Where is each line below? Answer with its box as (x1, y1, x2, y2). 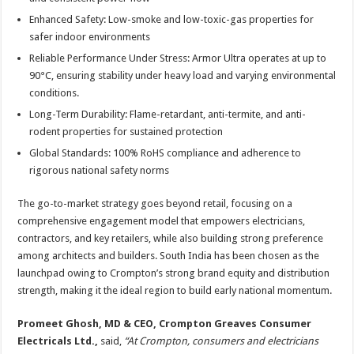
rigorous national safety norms (29, 164, 170, 176)
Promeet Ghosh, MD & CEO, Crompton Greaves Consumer (17, 318, 312, 330)
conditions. (29, 87, 80, 99)
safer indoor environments (29, 31, 151, 43)
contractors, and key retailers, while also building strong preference (17, 232, 324, 244)
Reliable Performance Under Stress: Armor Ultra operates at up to (29, 52, 327, 64)
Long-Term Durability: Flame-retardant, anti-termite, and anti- (29, 108, 307, 120)
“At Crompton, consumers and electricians (124, 335, 319, 347)
